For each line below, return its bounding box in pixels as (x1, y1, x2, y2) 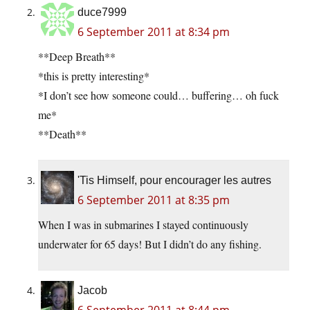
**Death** (38, 127, 86, 142)
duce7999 (77, 6, 127, 19)
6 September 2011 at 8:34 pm (77, 24, 230, 40)
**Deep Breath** (38, 49, 116, 64)
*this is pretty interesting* (38, 69, 149, 84)
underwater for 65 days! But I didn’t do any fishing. (38, 237, 262, 252)
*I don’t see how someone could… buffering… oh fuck (38, 88, 279, 103)
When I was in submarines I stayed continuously (38, 217, 248, 232)
